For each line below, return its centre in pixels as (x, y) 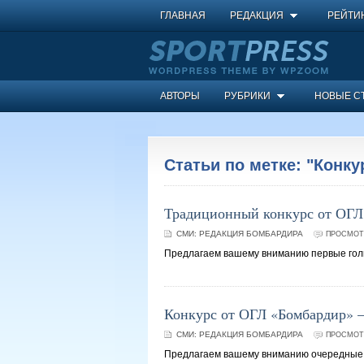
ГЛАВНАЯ (183, 15)
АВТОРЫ (180, 96)
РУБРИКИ (247, 96)
